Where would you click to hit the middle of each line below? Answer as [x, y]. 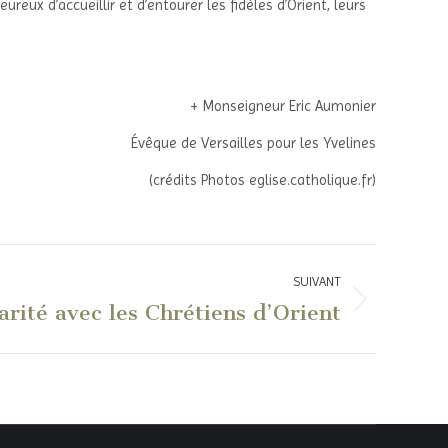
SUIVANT [317, 282]
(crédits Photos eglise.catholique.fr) [262, 180]
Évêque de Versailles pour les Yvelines [253, 143]
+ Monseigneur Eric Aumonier [283, 106]
